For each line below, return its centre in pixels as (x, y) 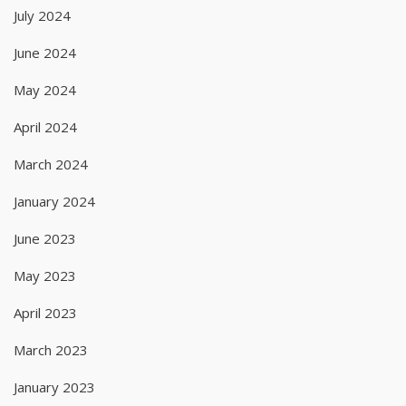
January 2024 (54, 201)
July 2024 (42, 15)
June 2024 (45, 52)
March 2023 (51, 349)
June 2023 (45, 238)
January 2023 (54, 387)
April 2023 (45, 312)
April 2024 (45, 126)
